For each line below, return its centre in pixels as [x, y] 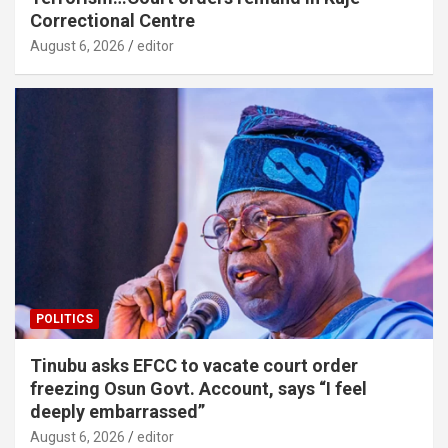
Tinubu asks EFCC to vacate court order [194, 366]
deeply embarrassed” [117, 412]
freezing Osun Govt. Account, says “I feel [198, 389]
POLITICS [64, 319]
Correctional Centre [112, 21]
